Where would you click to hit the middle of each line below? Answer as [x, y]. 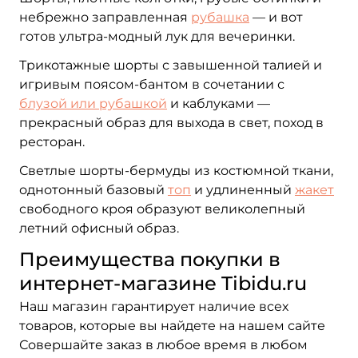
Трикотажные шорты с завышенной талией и [171, 65]
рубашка [220, 17]
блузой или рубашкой [93, 103]
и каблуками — [219, 103]
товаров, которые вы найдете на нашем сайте [172, 326]
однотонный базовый [93, 190]
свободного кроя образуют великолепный [162, 209]
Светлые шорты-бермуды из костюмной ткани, [176, 171]
